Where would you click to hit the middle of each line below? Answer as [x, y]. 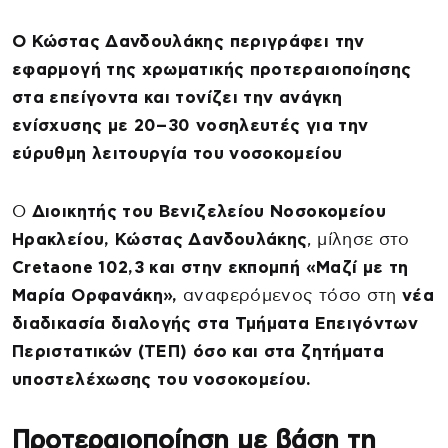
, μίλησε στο [358, 239]
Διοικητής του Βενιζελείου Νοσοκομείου [206, 211]
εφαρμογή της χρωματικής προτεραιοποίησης [212, 69]
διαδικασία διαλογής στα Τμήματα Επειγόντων [215, 323]
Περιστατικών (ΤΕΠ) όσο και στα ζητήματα [198, 351]
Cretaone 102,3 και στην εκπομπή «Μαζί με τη [210, 267]
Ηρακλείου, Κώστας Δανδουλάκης [160, 239]
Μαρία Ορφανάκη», [95, 295]
